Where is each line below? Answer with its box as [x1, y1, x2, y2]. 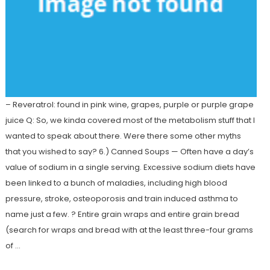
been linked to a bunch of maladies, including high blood [5, 177, 227, 189]
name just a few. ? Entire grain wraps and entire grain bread [5, 209, 239, 221]
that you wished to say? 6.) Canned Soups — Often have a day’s [5, 146, 254, 158]
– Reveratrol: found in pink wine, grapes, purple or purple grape [5, 99, 254, 111]
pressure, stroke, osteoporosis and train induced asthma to [5, 193, 238, 205]
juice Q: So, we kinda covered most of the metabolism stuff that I [5, 115, 255, 127]
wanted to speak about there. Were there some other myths [5, 130, 241, 142]
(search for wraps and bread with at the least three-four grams [5, 224, 253, 236]
